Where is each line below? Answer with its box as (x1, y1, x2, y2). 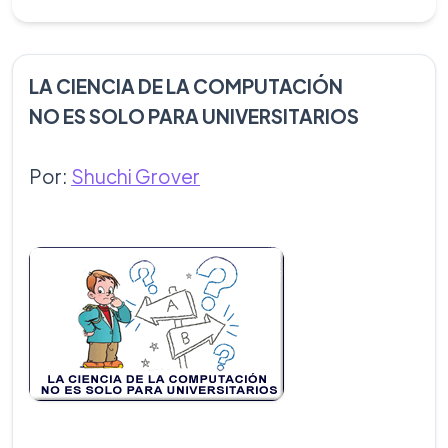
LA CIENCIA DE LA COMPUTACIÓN (29, 74, 343, 98)
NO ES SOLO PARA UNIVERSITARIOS (29, 104, 359, 128)
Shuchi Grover (71, 164, 200, 188)
